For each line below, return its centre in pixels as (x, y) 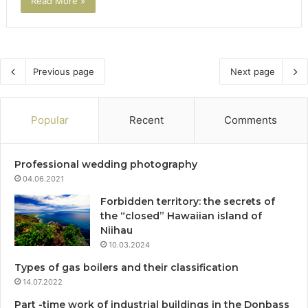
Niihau (117, 231)
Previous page (64, 72)
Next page (253, 72)
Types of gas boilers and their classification (126, 268)
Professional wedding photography (106, 165)
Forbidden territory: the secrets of (188, 202)
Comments (251, 120)
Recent (146, 120)
